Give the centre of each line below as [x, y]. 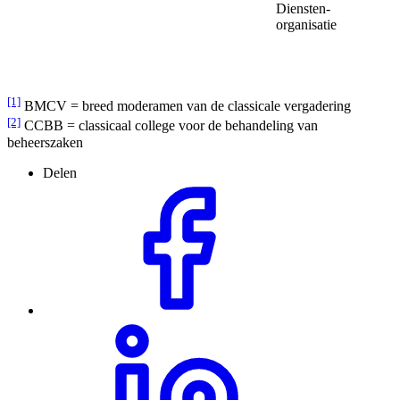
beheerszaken [45, 142]
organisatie [306, 24]
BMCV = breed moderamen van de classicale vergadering [186, 106]
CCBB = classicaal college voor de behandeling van [169, 126]
